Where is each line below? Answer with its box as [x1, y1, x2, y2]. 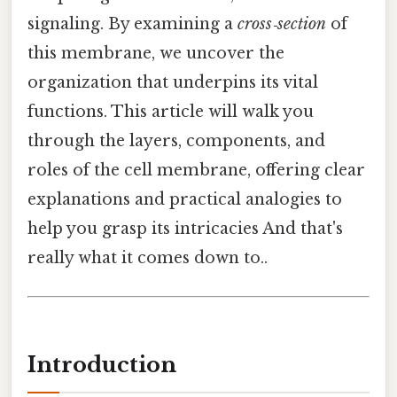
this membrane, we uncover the [27, 43, 284, 64]
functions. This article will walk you [27, 102, 314, 122]
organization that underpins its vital [27, 73, 318, 93]
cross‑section [237, 14, 326, 35]
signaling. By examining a [27, 14, 237, 35]
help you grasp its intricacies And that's [27, 219, 343, 239]
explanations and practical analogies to [27, 190, 342, 210]
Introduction [27, 352, 176, 378]
